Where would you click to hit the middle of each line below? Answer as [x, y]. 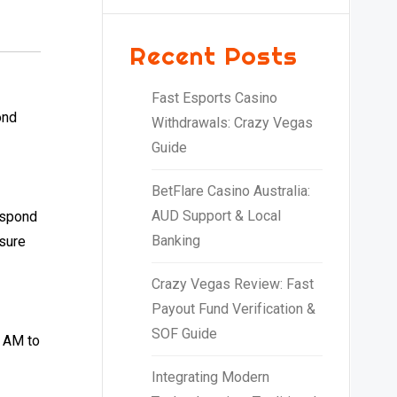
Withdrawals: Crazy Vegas [232, 122]
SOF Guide [184, 333]
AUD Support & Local [216, 215]
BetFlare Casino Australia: [230, 191]
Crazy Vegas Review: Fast [232, 284]
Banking [175, 240]
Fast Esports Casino [214, 97]
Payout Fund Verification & [233, 308]
